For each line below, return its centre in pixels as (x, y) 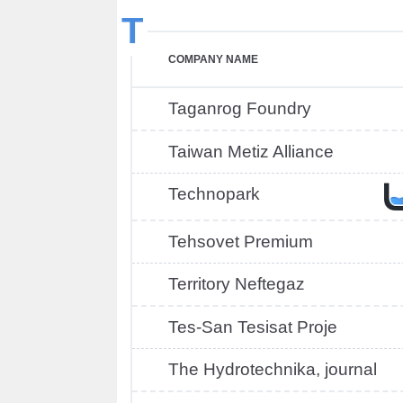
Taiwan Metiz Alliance (251, 152)
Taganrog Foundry (240, 108)
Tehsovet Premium (241, 242)
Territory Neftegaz (237, 284)
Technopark (214, 194)
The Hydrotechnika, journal (273, 369)
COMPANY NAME (213, 59)
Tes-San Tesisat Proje (253, 327)
